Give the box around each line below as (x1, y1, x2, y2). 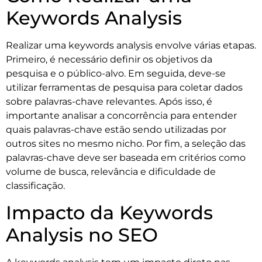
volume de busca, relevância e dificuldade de (6, 166, 216, 178)
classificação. (6, 180, 65, 192)
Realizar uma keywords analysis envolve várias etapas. (6, 40, 256, 51)
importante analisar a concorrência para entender (6, 110, 237, 122)
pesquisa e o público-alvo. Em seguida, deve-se (6, 68, 226, 80)
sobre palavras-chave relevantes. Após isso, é (6, 96, 212, 108)
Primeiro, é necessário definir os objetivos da (6, 54, 212, 65)
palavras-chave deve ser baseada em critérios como (6, 152, 246, 164)
